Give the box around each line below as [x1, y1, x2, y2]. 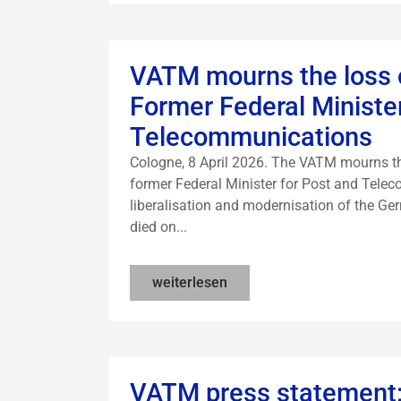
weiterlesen [152, 274, 227, 291]
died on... [130, 218, 187, 235]
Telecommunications [130, 122, 372, 152]
